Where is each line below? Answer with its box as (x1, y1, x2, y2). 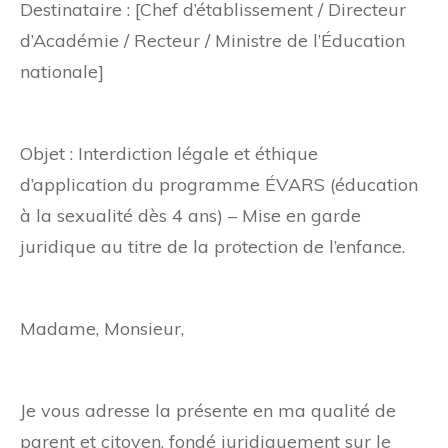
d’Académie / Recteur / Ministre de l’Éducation (20, 29, 405, 53)
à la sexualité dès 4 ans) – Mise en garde (20, 204, 361, 228)
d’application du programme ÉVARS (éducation (20, 173, 418, 197)
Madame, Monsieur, (20, 317, 184, 341)
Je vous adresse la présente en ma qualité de (20, 399, 396, 423)
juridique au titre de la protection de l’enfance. (20, 235, 405, 259)
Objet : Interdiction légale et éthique (20, 142, 318, 166)
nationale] (20, 60, 104, 84)
